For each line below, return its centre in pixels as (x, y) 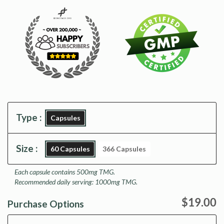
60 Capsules (70, 149)
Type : (29, 117)
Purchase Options (46, 204)
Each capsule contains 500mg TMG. (65, 172)
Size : (27, 148)
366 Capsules (124, 149)
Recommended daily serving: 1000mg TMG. (76, 182)
